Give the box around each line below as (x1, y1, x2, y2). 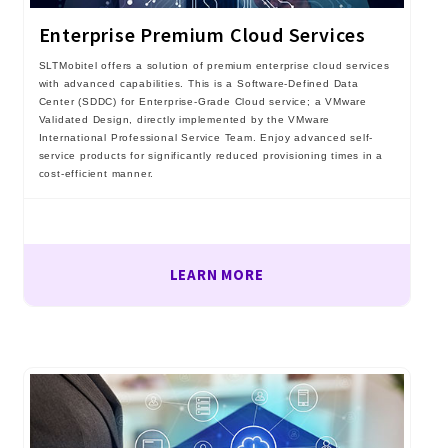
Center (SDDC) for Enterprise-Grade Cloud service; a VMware (38, 96, 367, 108)
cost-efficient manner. (38, 168, 155, 180)
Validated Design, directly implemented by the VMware (38, 114, 331, 126)
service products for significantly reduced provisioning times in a (38, 150, 384, 162)
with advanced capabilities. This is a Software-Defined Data (38, 78, 359, 90)
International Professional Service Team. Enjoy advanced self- (38, 132, 374, 144)
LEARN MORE (169, 265, 264, 285)
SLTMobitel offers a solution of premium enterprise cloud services (38, 60, 390, 72)
